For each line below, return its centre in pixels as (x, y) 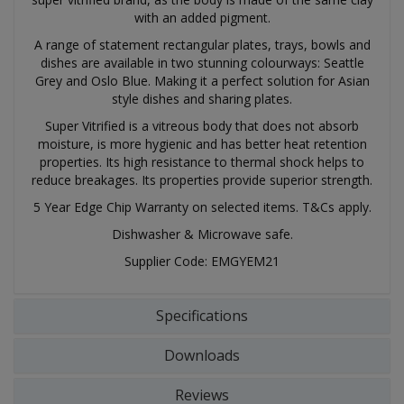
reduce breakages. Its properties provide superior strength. (202, 179)
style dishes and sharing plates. (202, 98)
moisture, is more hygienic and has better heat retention (202, 143)
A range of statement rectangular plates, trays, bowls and (202, 44)
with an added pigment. (202, 17)
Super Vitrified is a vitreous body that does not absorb (202, 125)
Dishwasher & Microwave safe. (202, 234)
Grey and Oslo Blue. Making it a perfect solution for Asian (202, 80)
